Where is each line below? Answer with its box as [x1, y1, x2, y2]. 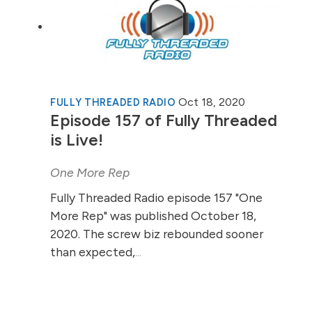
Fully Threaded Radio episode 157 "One [50, 189, 263, 205]
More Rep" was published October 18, [50, 208, 256, 223]
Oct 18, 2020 [178, 95, 245, 109]
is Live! [50, 130, 103, 150]
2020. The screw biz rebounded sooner [50, 226, 263, 241]
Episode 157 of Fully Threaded [50, 110, 277, 130]
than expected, [50, 244, 135, 259]
